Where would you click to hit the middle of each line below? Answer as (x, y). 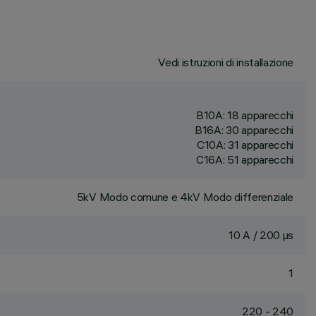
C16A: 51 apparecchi (245, 159)
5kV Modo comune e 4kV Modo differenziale (185, 197)
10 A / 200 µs (261, 235)
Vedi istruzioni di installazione (226, 62)
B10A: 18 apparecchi (245, 115)
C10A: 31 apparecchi (245, 145)
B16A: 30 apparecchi (244, 130)
